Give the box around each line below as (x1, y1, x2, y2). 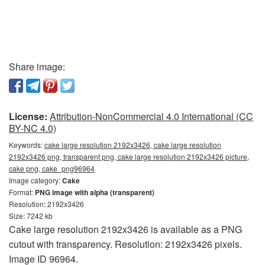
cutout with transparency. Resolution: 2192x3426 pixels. (9, 237, 242, 251)
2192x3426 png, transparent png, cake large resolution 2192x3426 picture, (9, 151, 249, 161)
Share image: (9, 60, 65, 73)
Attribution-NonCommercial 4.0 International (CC (50, 109, 253, 123)
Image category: (9, 175, 62, 185)
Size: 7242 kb (9, 211, 53, 221)
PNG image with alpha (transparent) (35, 187, 154, 198)
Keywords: (9, 140, 44, 150)
